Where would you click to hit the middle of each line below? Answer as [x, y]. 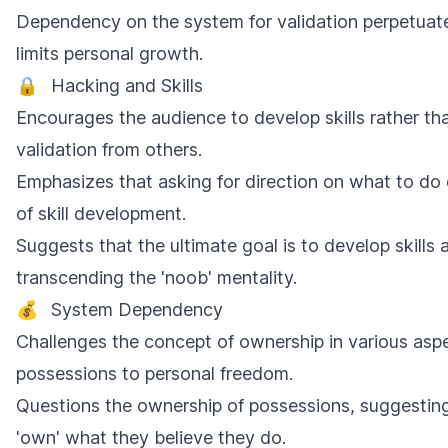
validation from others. [109, 149]
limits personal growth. [109, 53]
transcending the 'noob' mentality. [156, 277]
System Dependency [137, 309]
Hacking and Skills [127, 85]
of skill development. [101, 213]
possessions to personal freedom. [154, 373]
